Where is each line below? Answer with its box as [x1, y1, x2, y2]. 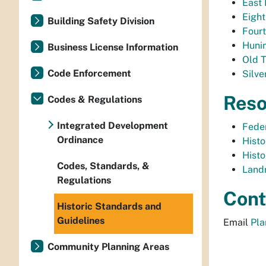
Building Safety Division [47, 15, 154, 27]
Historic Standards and [57, 201, 161, 212]
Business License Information [47, 42, 178, 53]
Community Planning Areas [47, 241, 169, 252]
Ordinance [56, 134, 103, 145]
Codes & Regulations [47, 94, 142, 105]
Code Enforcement [47, 68, 131, 79]
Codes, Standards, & [57, 160, 150, 172]
